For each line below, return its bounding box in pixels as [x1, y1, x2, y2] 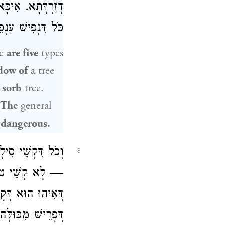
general [18, 99, 51, 113]
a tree [28, 64, 54, 78]
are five [7, 46, 38, 60]
